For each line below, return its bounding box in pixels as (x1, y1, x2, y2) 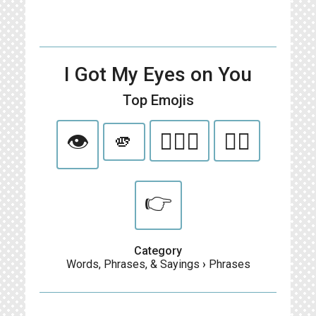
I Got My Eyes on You (64, 63, 252, 86)
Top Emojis (122, 92, 194, 109)
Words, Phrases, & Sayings (66, 257, 200, 271)
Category (134, 244, 182, 257)
